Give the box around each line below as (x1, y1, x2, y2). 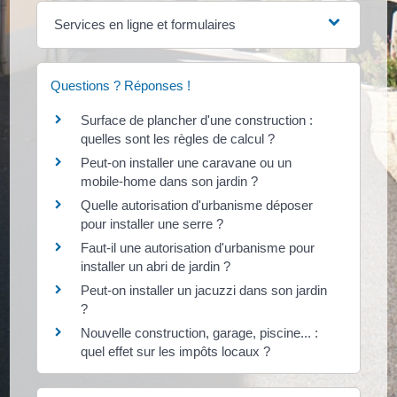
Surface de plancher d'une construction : (81, 112, 314, 128)
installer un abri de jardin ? (81, 258, 231, 274)
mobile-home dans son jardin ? (81, 173, 259, 189)
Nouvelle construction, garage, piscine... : (81, 324, 319, 340)
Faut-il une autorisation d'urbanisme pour (81, 239, 315, 255)
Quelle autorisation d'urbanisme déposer (81, 197, 314, 213)
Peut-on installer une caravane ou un (81, 154, 292, 170)
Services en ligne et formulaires (53, 16, 236, 32)
